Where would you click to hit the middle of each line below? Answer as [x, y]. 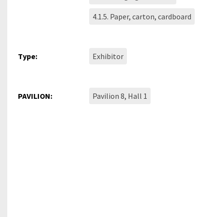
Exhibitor [108, 56]
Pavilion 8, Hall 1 [120, 96]
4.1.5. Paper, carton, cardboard [142, 17]
